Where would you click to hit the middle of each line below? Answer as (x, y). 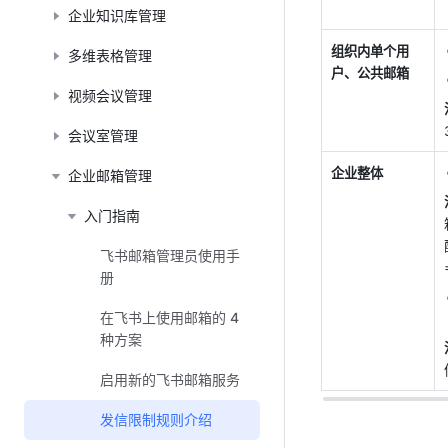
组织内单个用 (370, 51)
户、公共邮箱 (370, 73)
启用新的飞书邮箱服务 (170, 379)
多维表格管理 (110, 55)
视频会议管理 (110, 95)
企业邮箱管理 (110, 175)
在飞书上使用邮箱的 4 (169, 317)
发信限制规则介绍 (156, 419)
